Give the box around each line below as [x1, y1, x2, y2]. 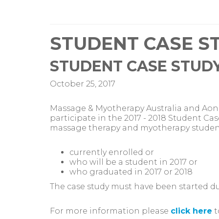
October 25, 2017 [50, 79, 115, 88]
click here [171, 206, 212, 216]
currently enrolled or [69, 148, 154, 157]
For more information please [50, 206, 171, 216]
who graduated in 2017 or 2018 [69, 167, 193, 176]
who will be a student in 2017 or [69, 157, 197, 167]
